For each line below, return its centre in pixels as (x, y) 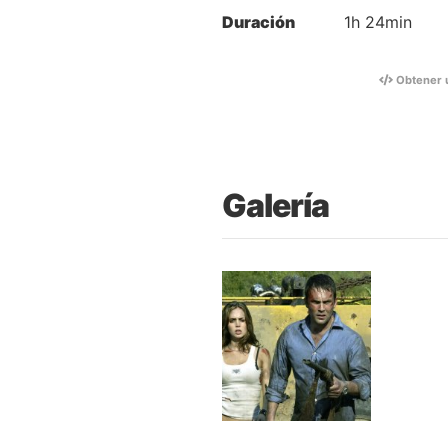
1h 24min (378, 22)
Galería (275, 206)
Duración (258, 22)
